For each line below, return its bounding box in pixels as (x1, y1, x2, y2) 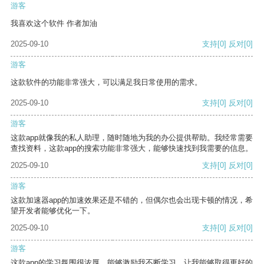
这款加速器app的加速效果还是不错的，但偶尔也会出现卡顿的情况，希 (11, 196, 253, 205)
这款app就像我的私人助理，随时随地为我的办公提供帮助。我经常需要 (11, 133, 253, 143)
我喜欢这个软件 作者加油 (11, 19, 97, 28)
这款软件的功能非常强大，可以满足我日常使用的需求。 (11, 78, 202, 87)
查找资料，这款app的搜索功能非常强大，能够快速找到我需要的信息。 (11, 144, 253, 153)
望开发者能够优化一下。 (11, 206, 95, 216)
